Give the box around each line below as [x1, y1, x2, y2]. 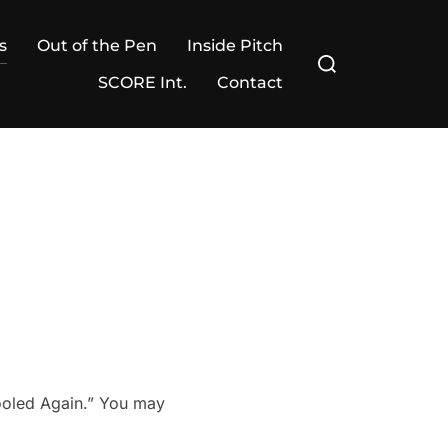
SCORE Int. [98, 73, 187, 92]
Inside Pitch [187, 36, 283, 55]
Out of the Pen [37, 36, 157, 55]
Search [307, 42, 359, 62]
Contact [217, 73, 283, 92]
